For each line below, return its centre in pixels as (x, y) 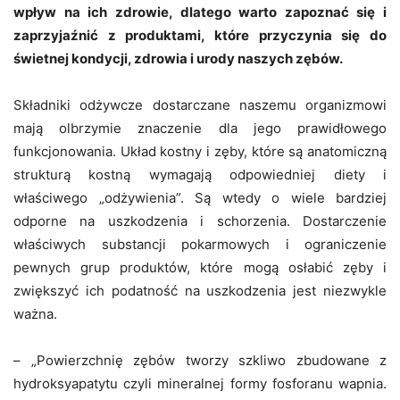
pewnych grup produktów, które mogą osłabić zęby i (200, 267)
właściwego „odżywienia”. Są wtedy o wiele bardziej (200, 197)
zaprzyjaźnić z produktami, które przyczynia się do (200, 35)
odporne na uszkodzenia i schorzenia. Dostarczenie (200, 221)
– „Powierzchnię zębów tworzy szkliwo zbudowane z (200, 360)
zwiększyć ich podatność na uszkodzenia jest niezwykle (200, 290)
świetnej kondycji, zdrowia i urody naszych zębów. (178, 58)
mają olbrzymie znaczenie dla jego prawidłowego (200, 128)
